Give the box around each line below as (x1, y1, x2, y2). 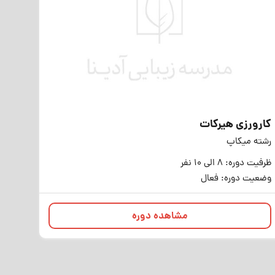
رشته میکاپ (226, 135, 271, 149)
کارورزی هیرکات (199, 116, 271, 134)
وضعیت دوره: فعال (200, 172, 271, 186)
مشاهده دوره (131, 209, 188, 224)
